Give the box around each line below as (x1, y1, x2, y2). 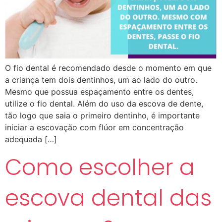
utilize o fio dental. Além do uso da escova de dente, (5, 98, 203, 109)
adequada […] (5, 134, 57, 144)
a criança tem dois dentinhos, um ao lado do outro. (5, 74, 197, 85)
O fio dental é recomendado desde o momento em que (5, 62, 212, 73)
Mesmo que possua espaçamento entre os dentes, (5, 86, 194, 97)
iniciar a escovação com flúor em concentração (5, 122, 184, 132)
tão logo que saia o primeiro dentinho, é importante (5, 110, 200, 120)
